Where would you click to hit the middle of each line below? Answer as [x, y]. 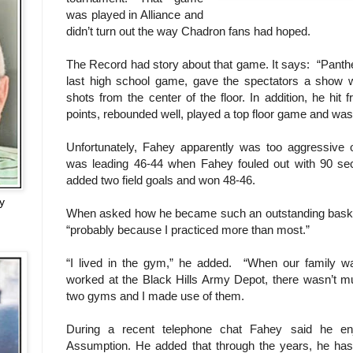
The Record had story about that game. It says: [191, 64]
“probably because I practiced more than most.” [190, 229]
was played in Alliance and [135, 14]
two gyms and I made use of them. [155, 295]
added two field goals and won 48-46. [161, 180]
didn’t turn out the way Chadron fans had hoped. [188, 31]
